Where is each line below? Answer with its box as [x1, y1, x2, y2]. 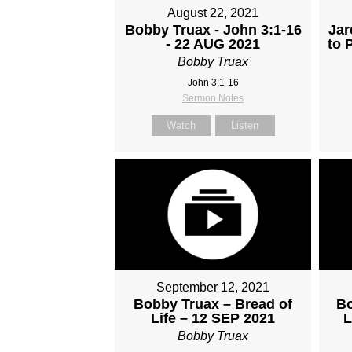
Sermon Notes [182, 92, 244, 104]
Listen [231, 119, 259, 131]
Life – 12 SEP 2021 [151, 310, 276, 327]
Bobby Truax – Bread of [134, 296, 293, 313]
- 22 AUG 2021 [166, 35, 261, 52]
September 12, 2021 [156, 280, 270, 295]
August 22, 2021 [167, 5, 259, 20]
